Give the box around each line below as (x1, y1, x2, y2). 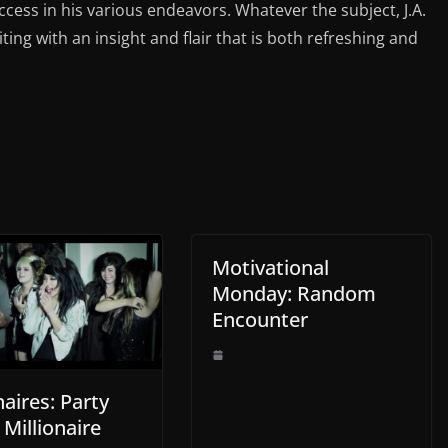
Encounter (212, 305, 308, 333)
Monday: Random (212, 279, 376, 307)
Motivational (212, 253, 329, 281)
